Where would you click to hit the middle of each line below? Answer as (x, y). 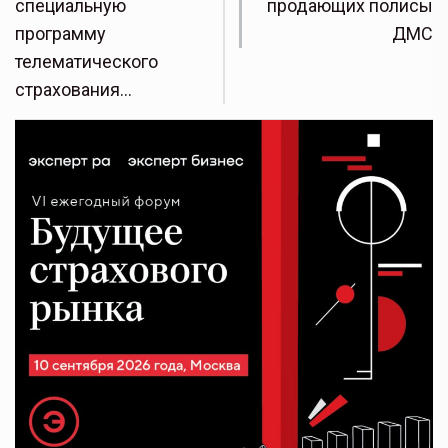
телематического (86, 62)
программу (60, 34)
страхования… (73, 90)
